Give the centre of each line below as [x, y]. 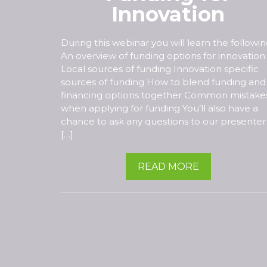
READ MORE [168, 167]
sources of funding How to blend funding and [163, 82]
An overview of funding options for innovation [163, 56]
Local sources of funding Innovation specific [160, 69]
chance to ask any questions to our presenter [163, 121]
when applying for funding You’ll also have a [159, 108]
